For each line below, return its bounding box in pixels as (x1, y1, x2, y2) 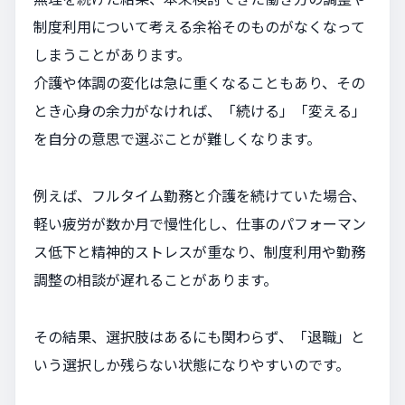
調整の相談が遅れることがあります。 (33, 268, 278, 290)
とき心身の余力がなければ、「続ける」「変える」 (33, 99, 366, 121)
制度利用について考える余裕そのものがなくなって (33, 14, 365, 37)
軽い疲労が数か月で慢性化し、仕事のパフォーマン (33, 212, 366, 234)
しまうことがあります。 (33, 42, 191, 65)
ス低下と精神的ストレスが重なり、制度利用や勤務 (33, 240, 365, 262)
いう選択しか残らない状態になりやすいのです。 (33, 353, 350, 375)
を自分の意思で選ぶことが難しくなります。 (33, 127, 321, 149)
